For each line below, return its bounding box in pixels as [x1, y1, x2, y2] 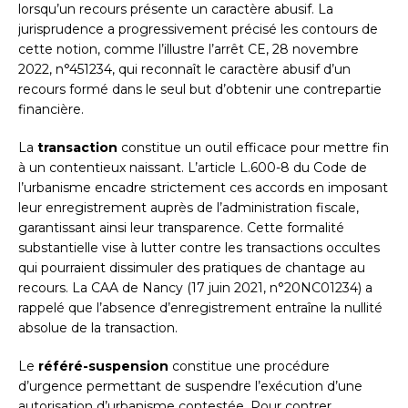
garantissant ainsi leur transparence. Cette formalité [18, 219, 344, 237]
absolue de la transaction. [18, 320, 178, 337]
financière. [18, 101, 84, 118]
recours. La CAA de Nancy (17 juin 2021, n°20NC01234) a [18, 280, 372, 297]
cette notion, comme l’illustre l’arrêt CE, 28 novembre [18, 41, 359, 58]
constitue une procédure [168, 358, 330, 375]
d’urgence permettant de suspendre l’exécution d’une [18, 378, 362, 395]
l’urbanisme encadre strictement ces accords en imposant [18, 179, 388, 197]
